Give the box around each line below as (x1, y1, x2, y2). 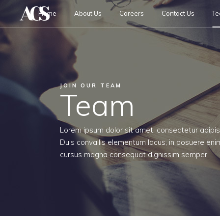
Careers (119, 9, 144, 17)
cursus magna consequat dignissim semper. (60, 150, 209, 159)
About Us (74, 9, 102, 17)
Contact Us (162, 9, 194, 17)
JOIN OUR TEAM (60, 82, 122, 89)
